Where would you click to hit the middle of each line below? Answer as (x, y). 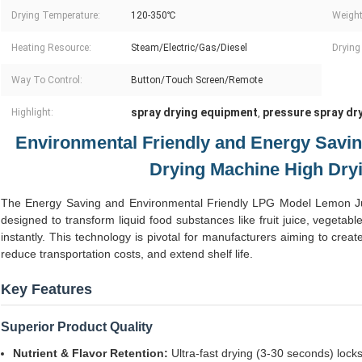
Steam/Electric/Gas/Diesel (189, 48)
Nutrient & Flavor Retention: (90, 354)
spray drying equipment (194, 113)
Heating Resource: (51, 48)
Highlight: (32, 113)
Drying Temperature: (56, 16)
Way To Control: (47, 80)
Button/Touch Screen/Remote (197, 80)
